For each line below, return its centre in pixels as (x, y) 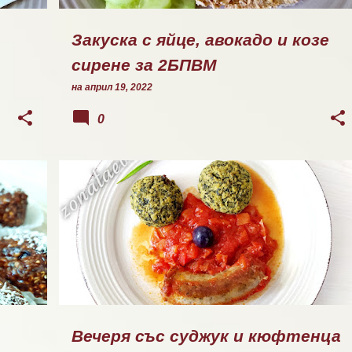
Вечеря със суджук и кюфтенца (206, 336)
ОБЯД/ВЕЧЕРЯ (113, 189)
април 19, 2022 (119, 87)
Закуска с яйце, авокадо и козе (200, 40)
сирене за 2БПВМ (144, 65)
